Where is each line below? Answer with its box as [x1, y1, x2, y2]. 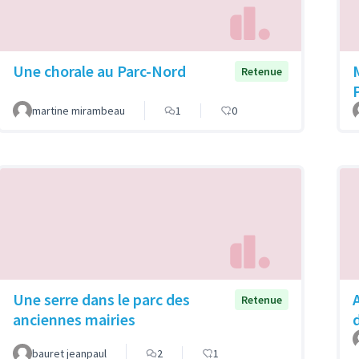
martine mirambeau [32, 103, 125, 119]
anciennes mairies [13, 309, 135, 329]
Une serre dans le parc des [13, 288, 190, 309]
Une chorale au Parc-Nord [13, 61, 186, 82]
